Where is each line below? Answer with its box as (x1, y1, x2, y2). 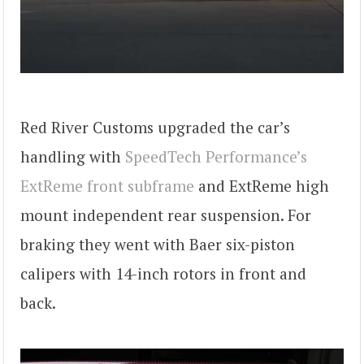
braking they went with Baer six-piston (20, 234, 295, 255)
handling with (20, 146, 125, 167)
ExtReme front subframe (20, 175, 194, 197)
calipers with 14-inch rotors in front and (20, 263, 306, 284)
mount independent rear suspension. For (20, 205, 311, 226)
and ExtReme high (194, 175, 329, 197)
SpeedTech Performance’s (125, 146, 307, 167)
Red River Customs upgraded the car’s (20, 117, 290, 138)
